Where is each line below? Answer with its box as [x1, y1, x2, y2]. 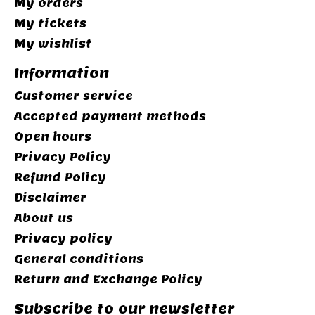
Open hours [14, 129, 91, 144]
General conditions [14, 251, 143, 266]
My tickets [14, 16, 86, 32]
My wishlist [14, 37, 92, 52]
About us [14, 210, 73, 226]
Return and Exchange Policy [14, 271, 202, 287]
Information [14, 64, 109, 83]
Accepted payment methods [14, 108, 206, 124]
